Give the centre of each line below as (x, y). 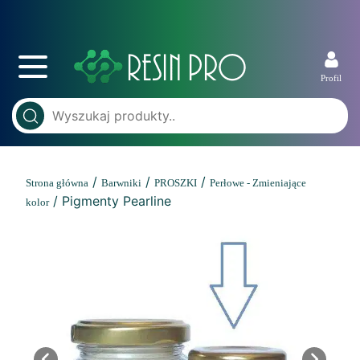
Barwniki (121, 183)
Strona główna (57, 183)
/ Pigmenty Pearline (110, 201)
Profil (331, 78)
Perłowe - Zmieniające (258, 183)
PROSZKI (176, 183)
